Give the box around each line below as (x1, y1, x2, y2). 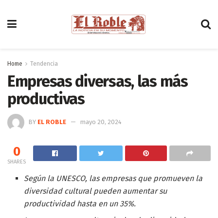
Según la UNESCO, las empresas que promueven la (24, 173, 203, 183)
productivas (7, 90, 85, 108)
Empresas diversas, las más (7, 72, 188, 91)
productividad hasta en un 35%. (24, 199, 136, 208)
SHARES (7, 158, 26, 165)
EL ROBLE (37, 118, 66, 126)
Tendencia (30, 60, 58, 67)
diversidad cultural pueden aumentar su (24, 186, 167, 196)
